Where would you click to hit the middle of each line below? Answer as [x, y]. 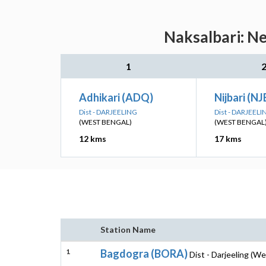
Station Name [128, 229]
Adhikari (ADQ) [116, 97]
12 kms [93, 139]
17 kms [228, 139]
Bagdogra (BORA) [144, 254]
